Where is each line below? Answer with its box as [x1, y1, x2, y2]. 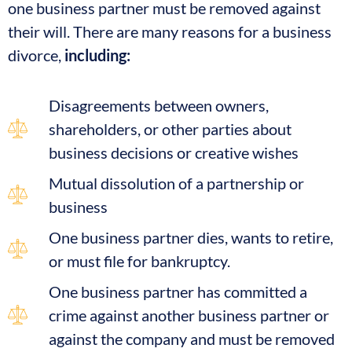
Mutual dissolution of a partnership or [49, 173, 305, 192]
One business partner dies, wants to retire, [49, 227, 334, 247]
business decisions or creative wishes [49, 142, 299, 162]
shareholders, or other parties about [49, 119, 292, 138]
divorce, [8, 45, 64, 64]
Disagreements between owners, [49, 95, 269, 115]
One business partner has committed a [49, 281, 308, 301]
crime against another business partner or [49, 305, 330, 324]
